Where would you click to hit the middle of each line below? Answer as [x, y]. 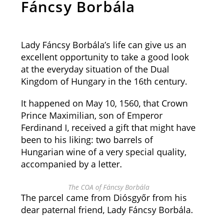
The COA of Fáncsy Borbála [109, 187]
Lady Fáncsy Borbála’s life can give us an [103, 45]
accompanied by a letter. [71, 164]
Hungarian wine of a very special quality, [103, 152]
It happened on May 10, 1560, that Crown [104, 103]
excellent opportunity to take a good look [105, 57]
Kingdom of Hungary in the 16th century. [104, 81]
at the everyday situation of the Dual [95, 69]
